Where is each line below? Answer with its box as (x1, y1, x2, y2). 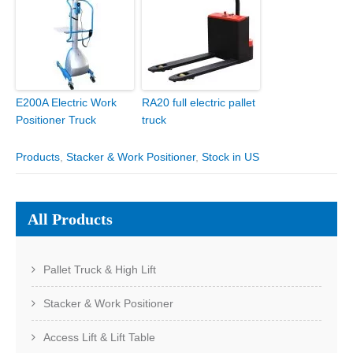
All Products (28, 210, 113, 228)
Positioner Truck (16, 113, 96, 126)
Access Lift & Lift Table (43, 331, 155, 344)
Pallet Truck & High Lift (43, 263, 156, 276)
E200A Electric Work (16, 96, 117, 109)
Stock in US (202, 150, 259, 163)
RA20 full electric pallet (142, 96, 255, 109)
